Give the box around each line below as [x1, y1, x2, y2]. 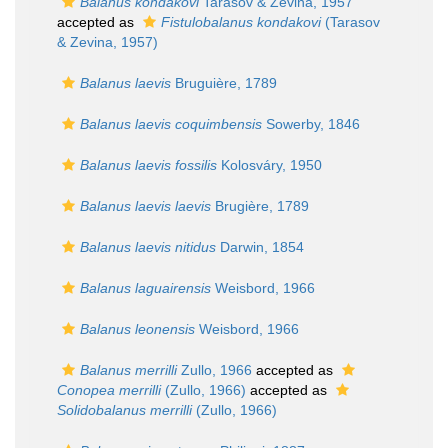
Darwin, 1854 [216, 239, 304, 255]
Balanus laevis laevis [80, 198, 211, 214]
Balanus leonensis [80, 321, 195, 337]
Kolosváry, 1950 [217, 157, 322, 173]
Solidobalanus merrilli [57, 402, 192, 418]
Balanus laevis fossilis [80, 157, 217, 173]
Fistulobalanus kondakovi [161, 14, 321, 30]
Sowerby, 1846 [262, 116, 360, 132]
